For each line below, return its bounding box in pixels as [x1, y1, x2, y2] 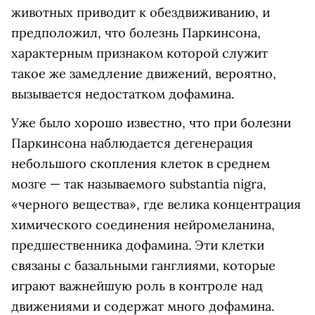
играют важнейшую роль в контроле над [11, 278, 263, 295]
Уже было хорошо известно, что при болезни [11, 115, 291, 131]
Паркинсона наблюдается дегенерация [11, 135, 253, 152]
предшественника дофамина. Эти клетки [11, 237, 264, 254]
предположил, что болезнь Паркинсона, [11, 25, 261, 41]
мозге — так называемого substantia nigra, [11, 176, 266, 193]
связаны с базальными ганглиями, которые [11, 257, 276, 274]
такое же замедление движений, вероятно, [11, 65, 276, 82]
